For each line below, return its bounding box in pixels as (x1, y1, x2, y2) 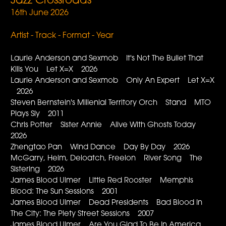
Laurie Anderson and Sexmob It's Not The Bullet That (11, 54, 204, 63)
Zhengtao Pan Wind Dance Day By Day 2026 (11, 143, 190, 151)
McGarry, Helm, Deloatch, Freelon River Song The (11, 154, 203, 162)
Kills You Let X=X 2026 (11, 66, 98, 74)
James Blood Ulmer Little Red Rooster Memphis (11, 177, 194, 185)
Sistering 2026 (11, 165, 65, 174)
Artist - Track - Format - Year (11, 32, 114, 40)
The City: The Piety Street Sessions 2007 (11, 210, 154, 218)
